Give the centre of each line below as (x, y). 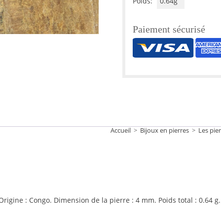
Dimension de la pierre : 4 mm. (106, 200)
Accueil (121, 130)
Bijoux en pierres (165, 130)
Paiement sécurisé (169, 29)
